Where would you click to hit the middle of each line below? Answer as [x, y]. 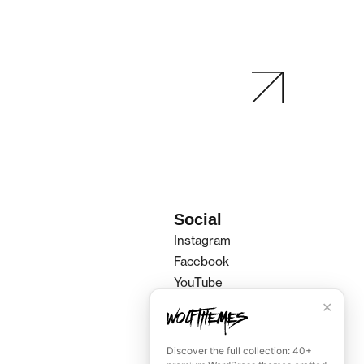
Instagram [202, 240]
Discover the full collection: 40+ [239, 351]
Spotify [193, 303]
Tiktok [191, 324]
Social [197, 219]
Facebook [201, 261]
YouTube [198, 282]
